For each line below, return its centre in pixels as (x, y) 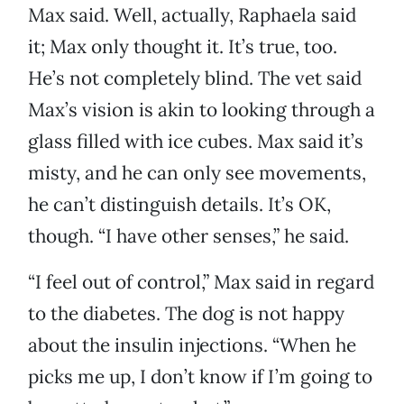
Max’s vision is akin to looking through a (202, 110)
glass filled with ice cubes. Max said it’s (196, 142)
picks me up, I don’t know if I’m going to (200, 377)
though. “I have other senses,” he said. (188, 236)
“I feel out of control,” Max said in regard (201, 282)
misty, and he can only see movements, (197, 173)
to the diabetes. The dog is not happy (186, 314)
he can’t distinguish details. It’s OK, (179, 205)
